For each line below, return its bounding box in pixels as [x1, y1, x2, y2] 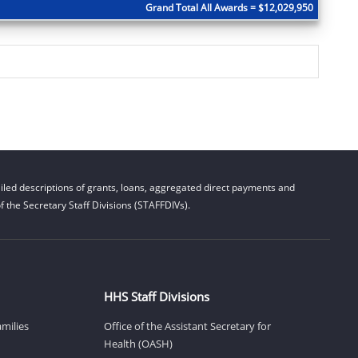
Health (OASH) [103, 336, 173, 351]
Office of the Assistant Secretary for [103, 318, 271, 333]
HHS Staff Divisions [103, 288, 209, 304]
